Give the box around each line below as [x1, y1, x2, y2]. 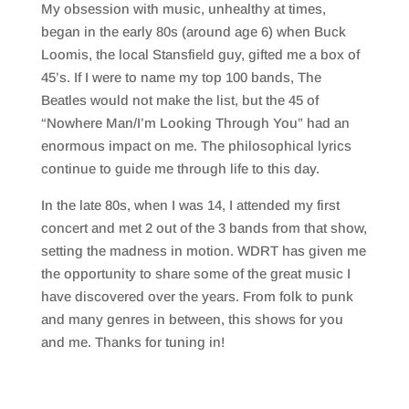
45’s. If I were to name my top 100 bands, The [40, 69, 321, 86]
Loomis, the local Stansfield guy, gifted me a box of [40, 47, 360, 63]
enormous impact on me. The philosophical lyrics [40, 138, 351, 154]
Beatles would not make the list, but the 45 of [40, 92, 319, 109]
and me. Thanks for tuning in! [40, 334, 225, 351]
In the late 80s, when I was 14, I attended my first [40, 197, 340, 214]
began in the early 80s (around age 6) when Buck [40, 24, 346, 40]
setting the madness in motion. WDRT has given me [40, 243, 366, 259]
